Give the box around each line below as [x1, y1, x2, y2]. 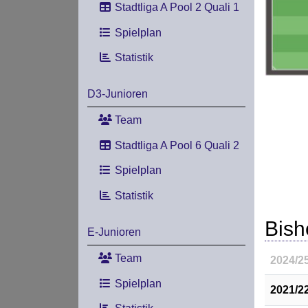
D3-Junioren [87, 88, 148, 100]
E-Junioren [87, 225, 141, 238]
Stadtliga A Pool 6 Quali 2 [111, 139, 239, 151]
